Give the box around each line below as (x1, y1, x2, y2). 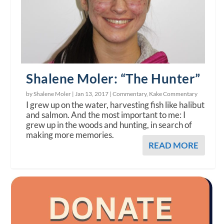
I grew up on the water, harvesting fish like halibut (26, 99, 205, 110)
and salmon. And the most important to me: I (26, 109, 186, 120)
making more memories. (26, 129, 114, 140)
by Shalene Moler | (26, 90, 75, 98)
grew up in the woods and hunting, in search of (26, 119, 192, 130)
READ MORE (148, 140, 198, 151)
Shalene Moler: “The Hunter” (26, 70, 200, 87)
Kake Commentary (149, 90, 198, 98)
